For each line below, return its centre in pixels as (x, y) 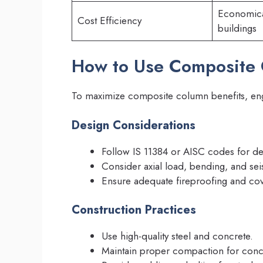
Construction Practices (134, 210)
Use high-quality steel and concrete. (177, 236)
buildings (237, 28)
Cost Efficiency (109, 20)
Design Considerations (134, 125)
